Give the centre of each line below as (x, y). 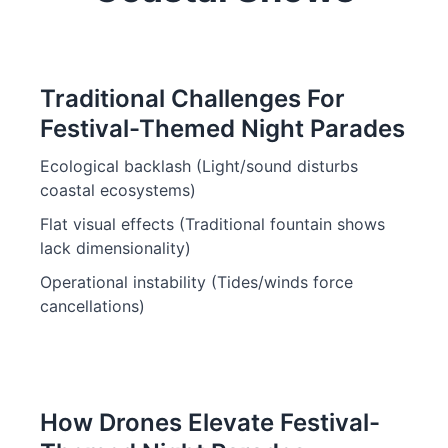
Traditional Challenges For (192, 98)
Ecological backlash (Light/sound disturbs (199, 166)
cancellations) (92, 306)
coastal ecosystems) (118, 190)
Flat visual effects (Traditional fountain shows (212, 224)
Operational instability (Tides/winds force (196, 282)
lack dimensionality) (115, 248)
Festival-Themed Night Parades (222, 128)
